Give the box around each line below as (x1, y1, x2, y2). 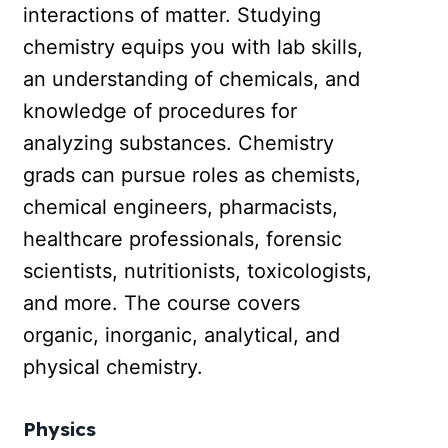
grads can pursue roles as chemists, (23, 162, 362, 187)
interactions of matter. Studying (23, 2, 322, 27)
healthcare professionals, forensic (23, 226, 343, 251)
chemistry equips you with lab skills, (23, 34, 364, 59)
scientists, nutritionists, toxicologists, (23, 258, 373, 283)
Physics (23, 416, 97, 441)
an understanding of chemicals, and (23, 66, 361, 91)
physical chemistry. (23, 354, 204, 379)
